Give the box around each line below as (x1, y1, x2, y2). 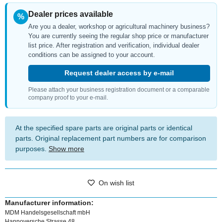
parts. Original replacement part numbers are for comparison (15, 134, 206, 142)
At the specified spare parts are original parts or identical (15, 123, 192, 132)
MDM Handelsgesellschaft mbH (5, 209, 90, 216)
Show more (49, 144, 84, 153)
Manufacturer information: (5, 198, 94, 207)
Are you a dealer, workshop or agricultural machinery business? (28, 22, 210, 30)
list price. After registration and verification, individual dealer (28, 41, 199, 49)
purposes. (15, 144, 49, 153)
